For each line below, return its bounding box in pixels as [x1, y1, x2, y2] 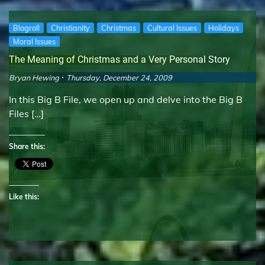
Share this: [9, 141, 45, 151]
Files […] [9, 107, 44, 119]
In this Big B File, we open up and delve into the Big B [9, 93, 243, 105]
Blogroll [13, 23, 40, 33]
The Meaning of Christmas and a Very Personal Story [9, 53, 230, 65]
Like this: [9, 192, 39, 201]
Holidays [208, 23, 239, 33]
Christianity [51, 23, 90, 33]
